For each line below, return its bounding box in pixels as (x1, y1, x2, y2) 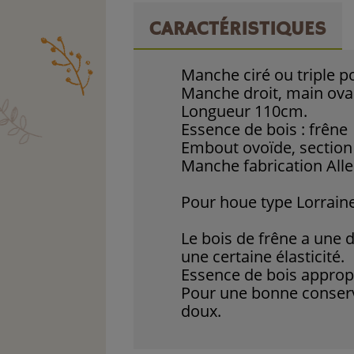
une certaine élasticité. (181, 246, 345, 268)
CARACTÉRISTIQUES (149, 17, 327, 43)
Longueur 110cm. (181, 100, 308, 122)
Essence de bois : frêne (181, 119, 348, 141)
